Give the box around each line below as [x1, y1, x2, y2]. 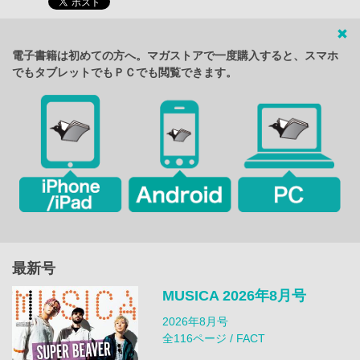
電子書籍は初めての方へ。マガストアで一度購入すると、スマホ [12, 49, 338, 63]
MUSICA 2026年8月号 [162, 287, 306, 304]
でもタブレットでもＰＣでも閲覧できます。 [12, 66, 237, 80]
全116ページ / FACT [162, 331, 265, 345]
